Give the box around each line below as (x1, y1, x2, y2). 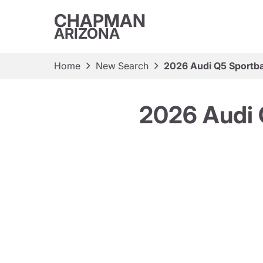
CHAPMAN (54, 10, 146, 31)
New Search (96, 60, 149, 72)
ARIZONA (54, 25, 120, 42)
